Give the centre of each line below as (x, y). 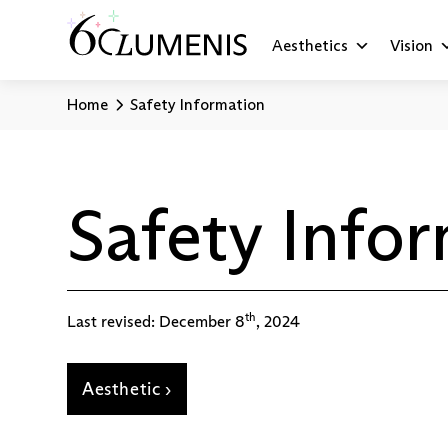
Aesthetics (310, 45)
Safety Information (198, 104)
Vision (412, 45)
